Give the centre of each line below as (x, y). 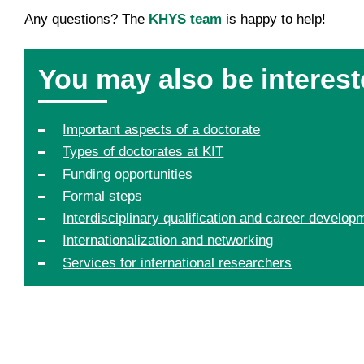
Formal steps (103, 196)
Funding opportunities (128, 174)
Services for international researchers (178, 262)
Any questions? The (86, 19)
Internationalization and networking (168, 240)
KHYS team (185, 19)
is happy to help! (273, 19)
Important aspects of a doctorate (162, 130)
